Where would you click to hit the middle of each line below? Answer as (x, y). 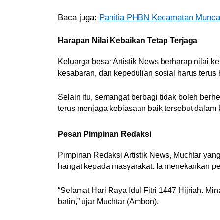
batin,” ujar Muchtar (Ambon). (108, 201)
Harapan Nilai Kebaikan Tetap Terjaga (127, 41)
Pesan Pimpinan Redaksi (104, 134)
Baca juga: (78, 18)
